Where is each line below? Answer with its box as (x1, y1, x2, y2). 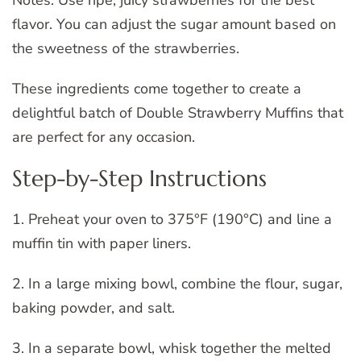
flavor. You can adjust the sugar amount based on (12, 15, 336, 35)
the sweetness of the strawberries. (12, 39, 239, 59)
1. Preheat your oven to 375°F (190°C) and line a (12, 210, 332, 230)
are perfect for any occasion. (12, 127, 195, 147)
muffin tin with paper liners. (12, 234, 191, 254)
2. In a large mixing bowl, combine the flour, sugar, (12, 274, 342, 294)
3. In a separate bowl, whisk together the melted (12, 338, 331, 359)
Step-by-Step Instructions (12, 164, 267, 193)
